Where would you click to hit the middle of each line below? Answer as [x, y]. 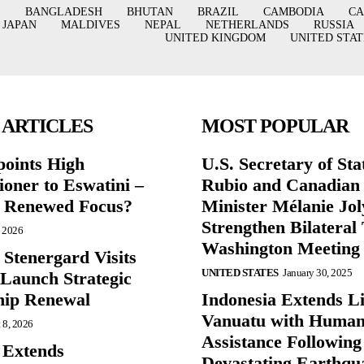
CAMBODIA [293, 11]
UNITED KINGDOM [215, 37]
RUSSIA [334, 24]
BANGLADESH [63, 11]
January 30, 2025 [317, 273]
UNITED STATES [240, 273]
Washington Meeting [281, 248]
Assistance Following [282, 342]
